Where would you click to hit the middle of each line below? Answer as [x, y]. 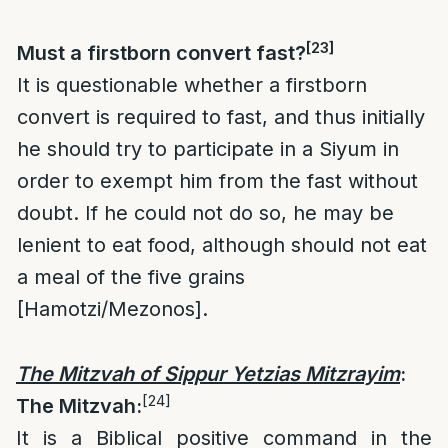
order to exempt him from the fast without [217, 181]
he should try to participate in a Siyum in [208, 149]
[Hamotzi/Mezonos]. [112, 309]
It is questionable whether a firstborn [192, 85]
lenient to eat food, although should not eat [222, 245]
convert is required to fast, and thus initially [221, 117]
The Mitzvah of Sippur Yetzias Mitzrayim [208, 374]
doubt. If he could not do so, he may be [205, 213]
